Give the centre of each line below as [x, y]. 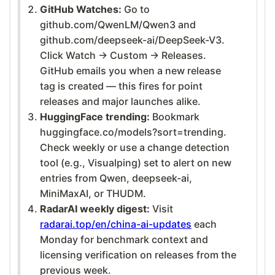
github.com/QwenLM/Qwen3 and [118, 24]
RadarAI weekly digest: [95, 208]
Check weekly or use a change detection [135, 147]
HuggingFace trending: [95, 116]
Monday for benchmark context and [124, 239]
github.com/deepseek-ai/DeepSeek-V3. [132, 40]
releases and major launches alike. [120, 101]
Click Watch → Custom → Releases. [123, 55]
